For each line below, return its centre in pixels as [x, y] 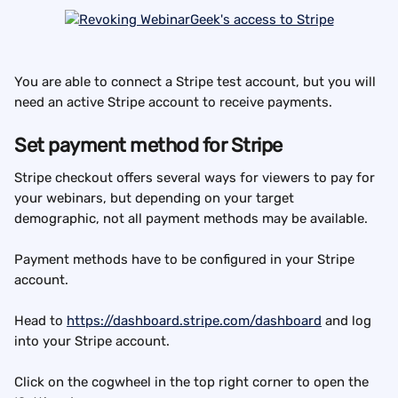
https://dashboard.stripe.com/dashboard [194, 321]
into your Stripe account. [92, 342]
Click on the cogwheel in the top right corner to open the [193, 382]
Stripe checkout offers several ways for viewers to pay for [196, 178]
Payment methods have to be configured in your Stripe [186, 260]
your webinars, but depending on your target [156, 199]
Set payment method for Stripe [148, 146]
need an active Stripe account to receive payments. [173, 103]
